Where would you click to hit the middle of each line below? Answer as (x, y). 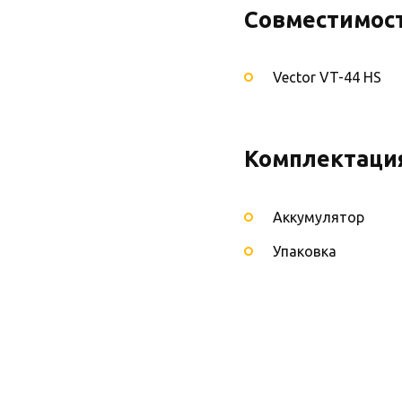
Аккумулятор (319, 217)
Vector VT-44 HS (327, 78)
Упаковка (305, 251)
